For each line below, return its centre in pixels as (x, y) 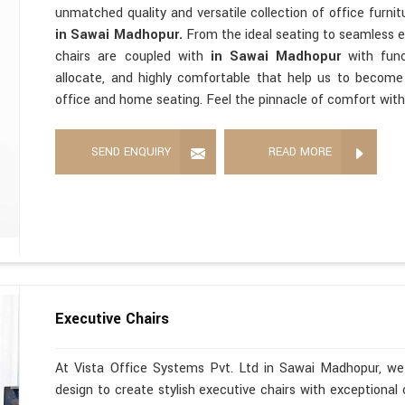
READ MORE (301, 151)
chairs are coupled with (133, 56)
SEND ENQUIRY (132, 151)
